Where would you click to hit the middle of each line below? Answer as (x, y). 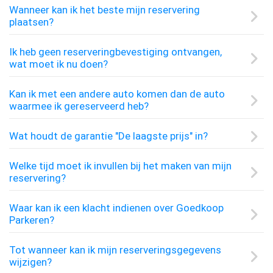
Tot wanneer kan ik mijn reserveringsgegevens (115, 250)
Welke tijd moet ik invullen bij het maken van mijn (120, 166)
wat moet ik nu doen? (58, 64)
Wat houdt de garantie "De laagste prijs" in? (108, 136)
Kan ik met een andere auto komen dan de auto (117, 94)
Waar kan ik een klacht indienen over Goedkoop (116, 208)
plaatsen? (31, 22)
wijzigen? (30, 262)
